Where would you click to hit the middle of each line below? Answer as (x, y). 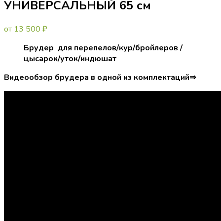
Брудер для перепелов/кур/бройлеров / (103, 48)
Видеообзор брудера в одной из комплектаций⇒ (101, 77)
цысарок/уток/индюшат (70, 58)
